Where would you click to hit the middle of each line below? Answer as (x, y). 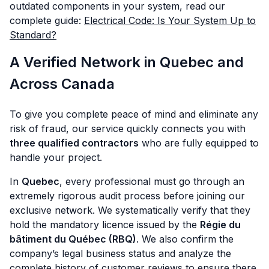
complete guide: (47, 21)
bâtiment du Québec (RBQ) (73, 239)
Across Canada (62, 84)
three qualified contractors (74, 143)
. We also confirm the (185, 239)
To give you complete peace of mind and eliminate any (134, 114)
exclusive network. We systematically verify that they (130, 210)
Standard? (33, 35)
